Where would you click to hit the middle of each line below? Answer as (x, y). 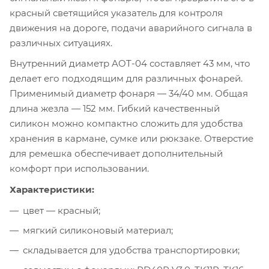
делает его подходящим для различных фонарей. (126, 79)
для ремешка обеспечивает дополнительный (116, 154)
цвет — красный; (62, 210)
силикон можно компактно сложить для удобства (126, 124)
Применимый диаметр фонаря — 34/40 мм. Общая (129, 94)
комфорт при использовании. (79, 169)
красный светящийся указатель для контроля (116, 13)
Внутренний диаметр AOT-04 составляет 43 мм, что (130, 64)
